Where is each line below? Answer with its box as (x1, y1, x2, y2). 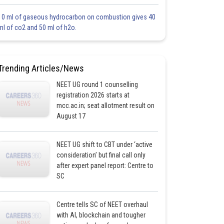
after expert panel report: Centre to (56, 161, 153, 169)
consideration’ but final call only (56, 151, 145, 159)
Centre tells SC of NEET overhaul (56, 200, 148, 208)
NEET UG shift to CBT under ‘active (56, 140, 152, 148)
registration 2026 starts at (56, 91, 129, 99)
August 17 (56, 112, 85, 120)
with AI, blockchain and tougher (56, 211, 145, 219)
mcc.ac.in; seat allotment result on (56, 101, 154, 109)
